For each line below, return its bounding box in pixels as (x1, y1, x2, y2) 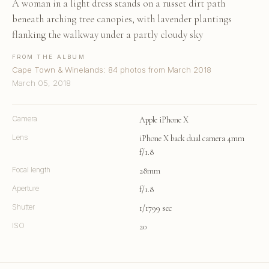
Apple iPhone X (139, 114, 189, 125)
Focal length (12, 165, 50, 174)
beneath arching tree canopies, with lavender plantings (12, 12, 232, 25)
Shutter (12, 202, 35, 211)
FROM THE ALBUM (12, 53, 85, 60)
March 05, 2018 (12, 77, 71, 88)
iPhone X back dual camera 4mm (139, 133, 244, 144)
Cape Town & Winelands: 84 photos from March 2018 (12, 64, 211, 74)
